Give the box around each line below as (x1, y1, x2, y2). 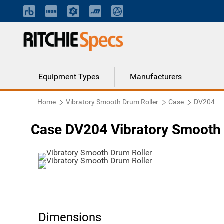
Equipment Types (38, 72, 99, 81)
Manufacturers (130, 72, 182, 81)
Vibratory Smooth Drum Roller (66, 98, 158, 106)
